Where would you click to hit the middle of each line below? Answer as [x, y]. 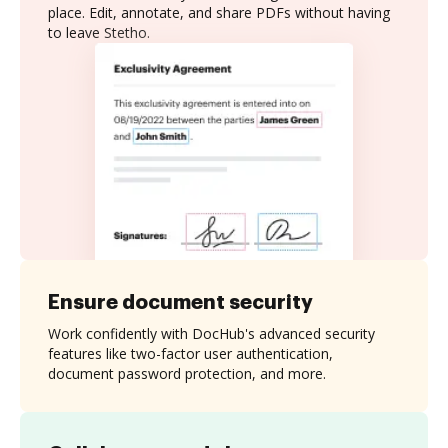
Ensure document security [180, 301]
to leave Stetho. [99, 32]
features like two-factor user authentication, [190, 353]
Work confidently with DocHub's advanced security [211, 333]
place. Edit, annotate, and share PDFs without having [219, 12]
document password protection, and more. [187, 373]
